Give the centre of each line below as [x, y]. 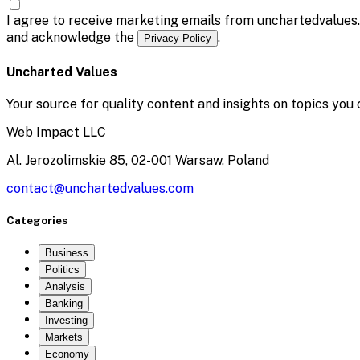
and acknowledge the [72, 38]
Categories [37, 221]
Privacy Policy [178, 39]
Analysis [65, 287]
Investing [66, 321]
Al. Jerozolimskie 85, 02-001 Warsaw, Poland [138, 160]
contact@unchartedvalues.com [100, 188]
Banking [64, 304]
